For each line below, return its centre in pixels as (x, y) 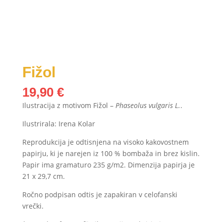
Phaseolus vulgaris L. (148, 106)
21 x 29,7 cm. (43, 176)
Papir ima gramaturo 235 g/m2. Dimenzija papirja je (108, 165)
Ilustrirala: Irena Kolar (58, 124)
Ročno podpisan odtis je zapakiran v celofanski (100, 195)
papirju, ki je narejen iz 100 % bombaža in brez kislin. (111, 154)
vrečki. (33, 206)
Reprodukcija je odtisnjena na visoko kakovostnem (105, 142)
